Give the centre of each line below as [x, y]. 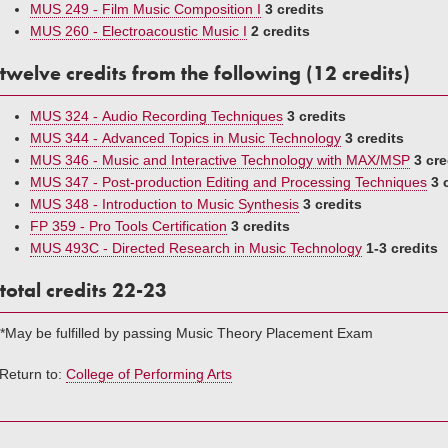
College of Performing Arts [149, 374]
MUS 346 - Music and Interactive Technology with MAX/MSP [220, 160]
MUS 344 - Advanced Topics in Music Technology [185, 138]
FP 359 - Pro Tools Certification [128, 226]
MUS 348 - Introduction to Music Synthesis [164, 204]
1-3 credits [402, 248]
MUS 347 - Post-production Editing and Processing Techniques [228, 182]
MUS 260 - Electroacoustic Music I [138, 31]
